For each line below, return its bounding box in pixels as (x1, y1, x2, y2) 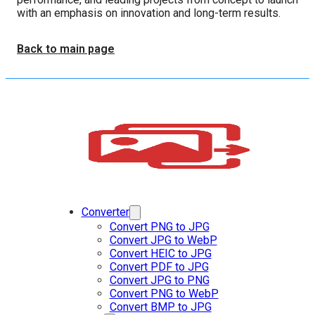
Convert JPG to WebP (109, 233, 217, 247)
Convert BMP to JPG (109, 300, 212, 314)
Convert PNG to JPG (109, 220, 210, 233)
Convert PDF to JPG (109, 260, 209, 274)
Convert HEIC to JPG (109, 247, 212, 260)
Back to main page (17, 42, 115, 56)
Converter (81, 205, 129, 219)
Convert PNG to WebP (109, 287, 219, 300)
